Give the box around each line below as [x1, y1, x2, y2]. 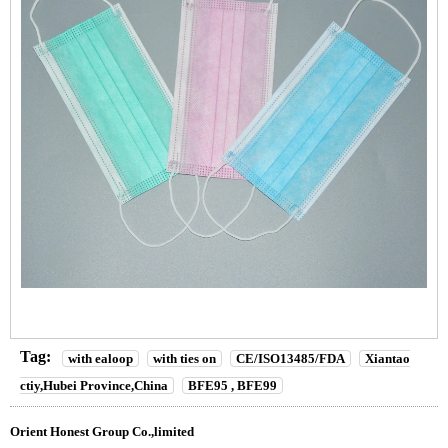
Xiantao [365, 350, 410, 366]
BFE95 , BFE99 [188, 377, 277, 393]
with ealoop [68, 350, 133, 366]
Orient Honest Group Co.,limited [10, 423, 194, 439]
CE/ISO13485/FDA [236, 350, 345, 366]
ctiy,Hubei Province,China [20, 377, 168, 393]
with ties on [153, 350, 216, 366]
